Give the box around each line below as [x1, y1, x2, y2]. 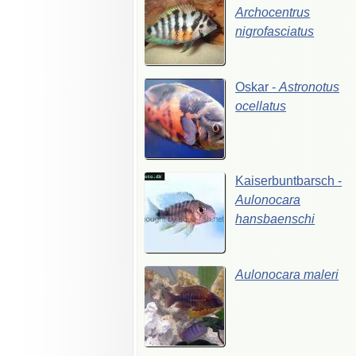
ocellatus [235, 99, 287, 113]
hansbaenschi [235, 211, 315, 226]
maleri [304, 267, 339, 281]
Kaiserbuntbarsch [235, 173, 339, 188]
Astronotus [279, 79, 340, 94]
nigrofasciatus [235, 24, 315, 38]
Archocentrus [235, 5, 311, 19]
